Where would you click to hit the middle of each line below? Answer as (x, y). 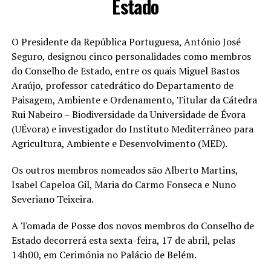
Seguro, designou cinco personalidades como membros (131, 57)
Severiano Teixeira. (52, 199)
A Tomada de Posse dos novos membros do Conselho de (132, 226)
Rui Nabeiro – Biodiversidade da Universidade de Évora (128, 115)
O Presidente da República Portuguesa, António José (126, 42)
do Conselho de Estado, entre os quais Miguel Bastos (125, 71)
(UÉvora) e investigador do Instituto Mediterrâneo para (132, 129)
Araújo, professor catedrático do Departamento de (122, 86)
